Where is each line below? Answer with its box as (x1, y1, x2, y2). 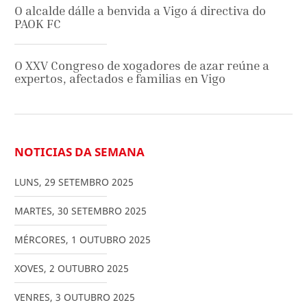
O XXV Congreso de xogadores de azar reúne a (14, 58, 269, 73)
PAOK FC (14, 16, 61, 32)
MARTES (14, 204, 52, 218)
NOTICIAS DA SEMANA (14, 144, 145, 160)
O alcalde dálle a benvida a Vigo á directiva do (14, 3, 266, 19)
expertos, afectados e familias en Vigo (14, 71, 225, 86)
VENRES (14, 291, 50, 304)
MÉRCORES (14, 233, 66, 247)
